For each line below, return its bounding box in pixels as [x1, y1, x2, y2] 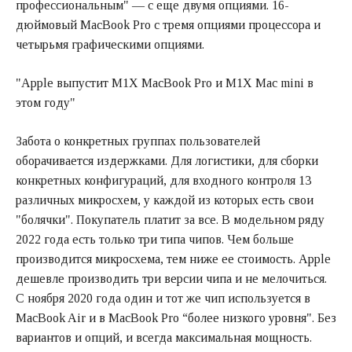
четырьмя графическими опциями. [16, 38, 204, 52]
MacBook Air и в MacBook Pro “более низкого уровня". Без [16, 311, 336, 325]
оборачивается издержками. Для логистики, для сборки [16, 154, 318, 168]
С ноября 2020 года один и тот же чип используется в [16, 291, 310, 306]
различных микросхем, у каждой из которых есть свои [16, 193, 313, 207]
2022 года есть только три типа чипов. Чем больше [16, 233, 294, 247]
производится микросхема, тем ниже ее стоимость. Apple [16, 252, 331, 266]
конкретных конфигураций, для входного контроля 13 [16, 174, 311, 188]
